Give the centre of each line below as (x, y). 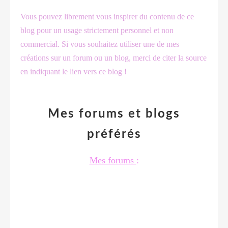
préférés (114, 134)
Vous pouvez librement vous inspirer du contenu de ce (107, 16)
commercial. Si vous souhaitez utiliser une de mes (100, 44)
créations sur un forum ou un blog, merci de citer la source (113, 58)
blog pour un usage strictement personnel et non (97, 30)
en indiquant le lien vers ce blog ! (75, 71)
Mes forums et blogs (114, 114)
